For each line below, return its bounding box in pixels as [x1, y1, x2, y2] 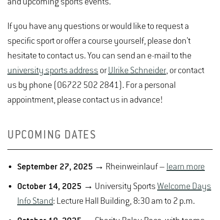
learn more [166, 162, 205, 172]
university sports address [7, 66, 98, 76]
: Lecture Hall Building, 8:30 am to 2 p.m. [53, 196, 195, 206]
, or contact [166, 66, 204, 76]
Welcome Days [157, 182, 211, 192]
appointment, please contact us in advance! [7, 95, 163, 105]
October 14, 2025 [17, 182, 83, 192]
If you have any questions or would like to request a [7, 22, 189, 31]
